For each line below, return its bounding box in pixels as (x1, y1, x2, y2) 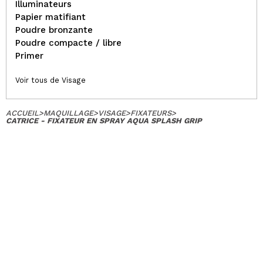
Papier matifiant (15, 11, 86, 22)
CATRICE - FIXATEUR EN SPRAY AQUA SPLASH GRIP (6, 116, 202, 125)
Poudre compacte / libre (15, 37, 122, 48)
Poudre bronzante (15, 24, 93, 35)
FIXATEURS (130, 108, 171, 117)
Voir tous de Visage (15, 75, 86, 85)
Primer (15, 50, 43, 61)
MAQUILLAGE (43, 108, 93, 117)
